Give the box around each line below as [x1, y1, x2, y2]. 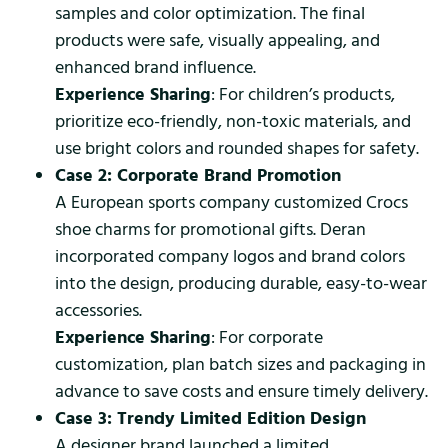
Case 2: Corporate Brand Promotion [55, 162, 341, 188]
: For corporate [211, 324, 323, 350]
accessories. [55, 297, 142, 323]
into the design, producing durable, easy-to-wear [55, 270, 427, 296]
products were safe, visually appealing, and [55, 27, 380, 53]
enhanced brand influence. [55, 54, 256, 80]
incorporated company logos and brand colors [55, 243, 405, 269]
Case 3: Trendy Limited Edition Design [55, 405, 366, 431]
